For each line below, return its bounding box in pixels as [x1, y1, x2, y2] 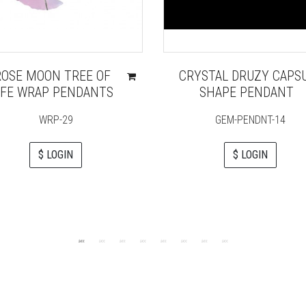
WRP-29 [38, 113, 73, 126]
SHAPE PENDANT [199, 83, 294, 100]
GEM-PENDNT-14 [215, 113, 286, 126]
